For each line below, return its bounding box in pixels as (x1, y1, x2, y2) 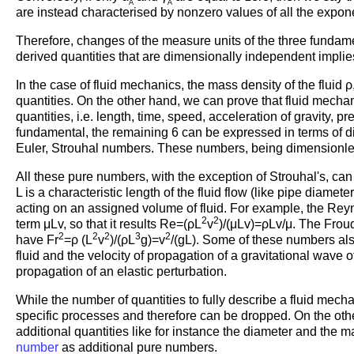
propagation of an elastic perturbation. (16, 264, 227, 278)
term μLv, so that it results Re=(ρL (16, 217, 201, 231)
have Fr (16, 232, 58, 247)
